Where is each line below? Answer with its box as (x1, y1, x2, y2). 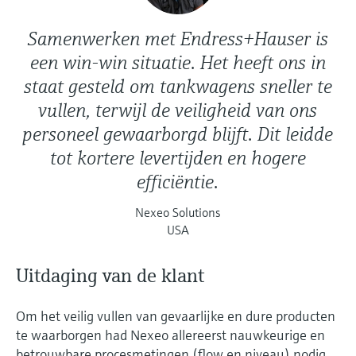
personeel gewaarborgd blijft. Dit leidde (22, 122, 334, 147)
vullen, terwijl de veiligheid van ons (38, 99, 318, 123)
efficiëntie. (137, 170, 219, 195)
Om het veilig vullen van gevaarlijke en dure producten (16, 307, 335, 326)
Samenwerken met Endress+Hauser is (27, 27, 328, 52)
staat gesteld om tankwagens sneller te (23, 75, 332, 99)
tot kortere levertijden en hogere (49, 146, 306, 171)
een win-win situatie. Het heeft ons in (29, 51, 326, 75)
